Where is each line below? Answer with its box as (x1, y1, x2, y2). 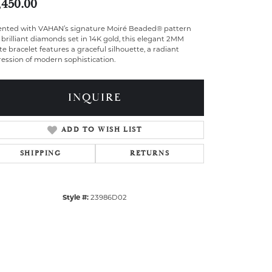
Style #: (63, 193, 89, 202)
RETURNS (130, 149, 170, 158)
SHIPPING (19, 149, 61, 158)
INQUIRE (68, 90, 121, 104)
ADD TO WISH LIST (61, 125, 142, 134)
